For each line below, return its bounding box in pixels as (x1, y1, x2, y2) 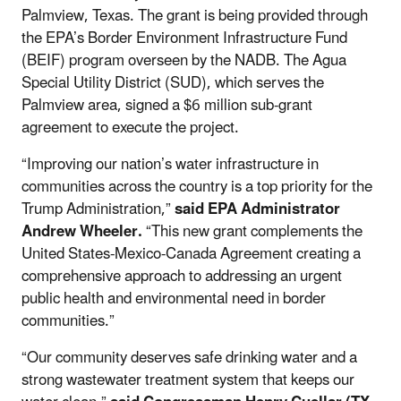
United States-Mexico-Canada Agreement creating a (21, 237, 361, 270)
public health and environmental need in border (21, 282, 326, 315)
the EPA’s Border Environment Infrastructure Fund (21, 21, 347, 55)
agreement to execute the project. (21, 111, 239, 144)
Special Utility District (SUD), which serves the (21, 66, 324, 99)
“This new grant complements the (142, 215, 363, 248)
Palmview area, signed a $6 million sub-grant (21, 89, 312, 122)
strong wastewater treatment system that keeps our (21, 363, 354, 397)
